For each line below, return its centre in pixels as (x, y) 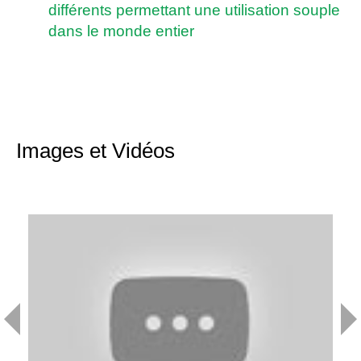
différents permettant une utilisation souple (194, 10)
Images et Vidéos (95, 151)
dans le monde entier (121, 31)
